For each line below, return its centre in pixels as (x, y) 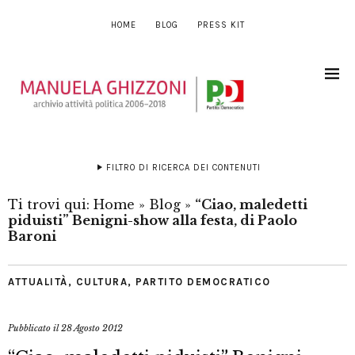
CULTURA (101, 282)
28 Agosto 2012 (92, 328)
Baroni (32, 237)
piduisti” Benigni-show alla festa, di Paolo (153, 221)
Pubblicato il (34, 328)
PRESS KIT (221, 25)
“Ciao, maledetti (251, 205)
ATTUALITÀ (38, 282)
